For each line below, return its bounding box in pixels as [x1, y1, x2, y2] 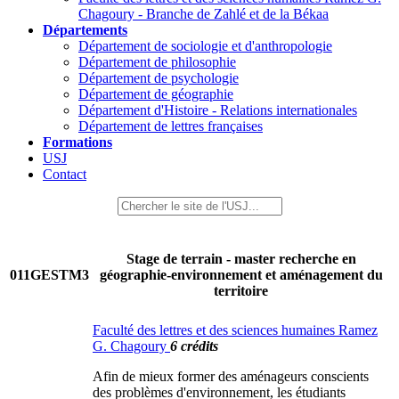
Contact [43, 167, 86, 182]
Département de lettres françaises [78, 118, 263, 134]
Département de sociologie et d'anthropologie [78, 38, 332, 53]
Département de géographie [78, 86, 233, 102]
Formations [43, 134, 112, 150]
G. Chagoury [93, 338, 170, 354]
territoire [214, 283, 268, 299]
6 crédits [170, 338, 218, 354]
